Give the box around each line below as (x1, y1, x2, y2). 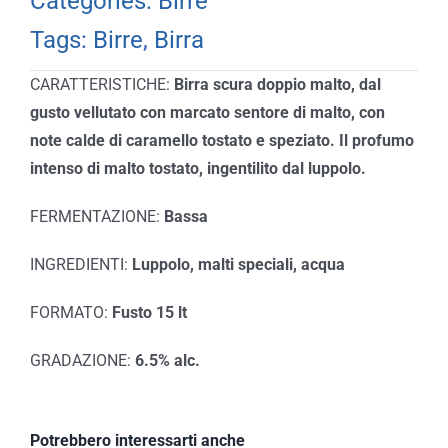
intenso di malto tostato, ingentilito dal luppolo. (29, 159, 366, 179)
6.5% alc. (134, 351, 200, 371)
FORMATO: (29, 303, 112, 323)
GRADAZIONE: (29, 351, 135, 371)
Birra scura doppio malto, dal (173, 75, 381, 95)
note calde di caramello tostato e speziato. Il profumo (29, 131, 414, 151)
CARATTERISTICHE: (29, 75, 174, 95)
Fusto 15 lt (111, 303, 187, 323)
